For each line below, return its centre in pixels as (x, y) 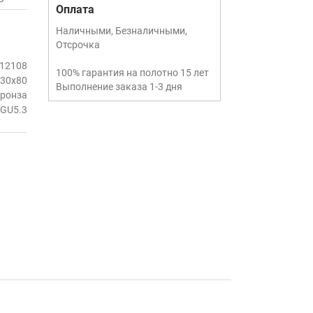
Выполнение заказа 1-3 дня (119, 87)
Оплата (75, 9)
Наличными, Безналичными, (121, 31)
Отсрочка (78, 45)
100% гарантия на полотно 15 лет (132, 73)
